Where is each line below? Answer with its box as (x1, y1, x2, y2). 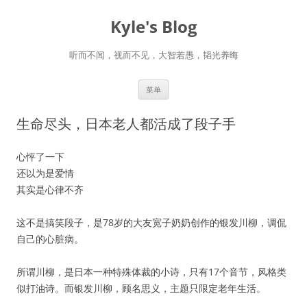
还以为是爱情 (16, 167, 74, 180)
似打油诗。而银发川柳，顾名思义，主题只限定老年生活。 (16, 282, 266, 295)
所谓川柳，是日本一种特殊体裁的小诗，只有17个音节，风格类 (16, 265, 286, 278)
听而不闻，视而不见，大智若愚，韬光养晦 (69, 49, 238, 61)
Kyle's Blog (110, 15, 197, 38)
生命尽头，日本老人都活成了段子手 (16, 114, 236, 133)
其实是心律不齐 (16, 183, 84, 196)
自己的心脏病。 (16, 232, 84, 245)
